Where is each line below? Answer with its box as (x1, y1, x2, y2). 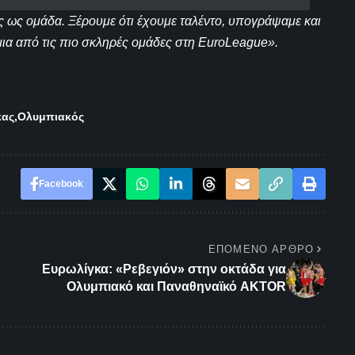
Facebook (38, 178, 83, 190)
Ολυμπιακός (17, 110, 84, 124)
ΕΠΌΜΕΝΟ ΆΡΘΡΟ (208, 243, 315, 256)
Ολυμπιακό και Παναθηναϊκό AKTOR (66, 280, 286, 294)
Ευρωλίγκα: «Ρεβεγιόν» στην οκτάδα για (41, 262, 286, 277)
